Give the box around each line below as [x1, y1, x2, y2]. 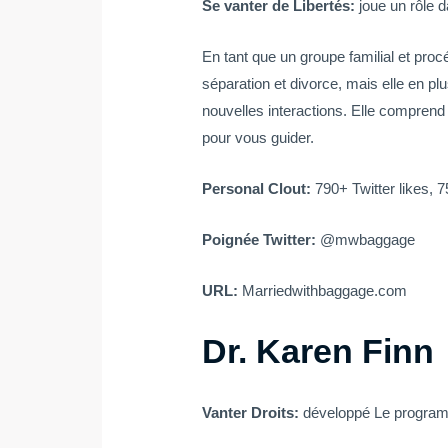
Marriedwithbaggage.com [242, 282, 408, 300]
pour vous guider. [202, 129, 315, 147]
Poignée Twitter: [202, 231, 321, 249]
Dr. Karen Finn [202, 332, 435, 371]
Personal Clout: [202, 180, 316, 198]
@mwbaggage [320, 231, 416, 249]
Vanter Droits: [202, 404, 304, 422]
